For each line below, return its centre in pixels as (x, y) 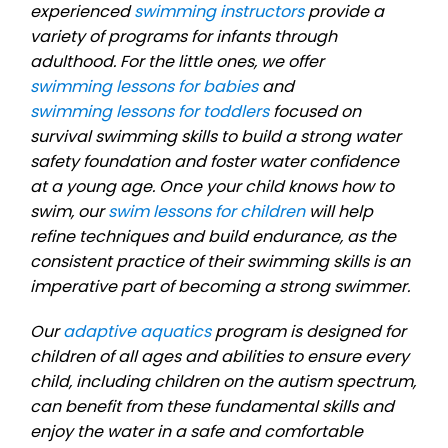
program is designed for (308, 331)
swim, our (69, 211)
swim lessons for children (206, 211)
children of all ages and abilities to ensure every (219, 356)
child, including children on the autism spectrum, (223, 381)
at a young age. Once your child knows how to (212, 186)
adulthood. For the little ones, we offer (177, 61)
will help (339, 211)
